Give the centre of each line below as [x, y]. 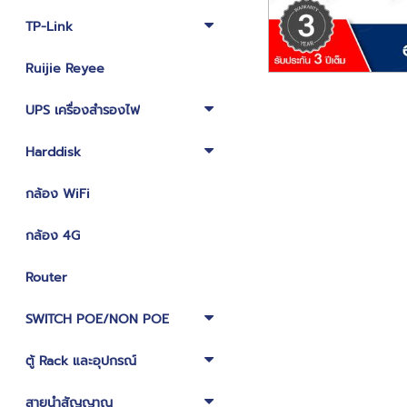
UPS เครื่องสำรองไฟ [82, 110]
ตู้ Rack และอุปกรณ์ [80, 361]
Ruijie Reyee [65, 69]
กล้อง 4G [52, 236]
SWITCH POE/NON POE [97, 319]
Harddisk [53, 152]
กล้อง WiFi [57, 194]
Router [46, 278]
